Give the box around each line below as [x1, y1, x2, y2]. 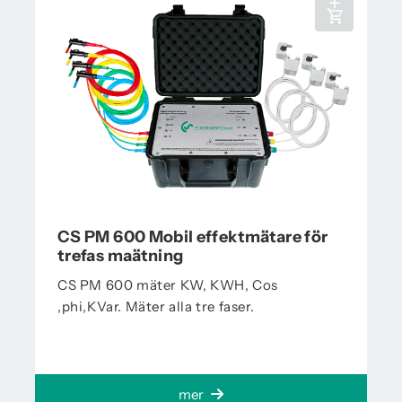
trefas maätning [57, 245, 184, 266]
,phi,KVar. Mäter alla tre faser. [57, 297, 255, 315]
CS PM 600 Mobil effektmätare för [57, 226, 328, 247]
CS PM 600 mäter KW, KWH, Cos [57, 275, 278, 293]
